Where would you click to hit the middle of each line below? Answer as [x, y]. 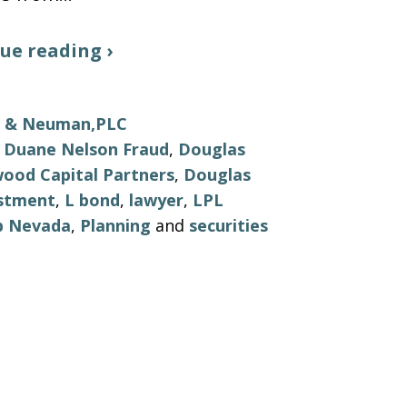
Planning [115, 225]
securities [228, 225]
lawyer [156, 200]
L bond [92, 200]
